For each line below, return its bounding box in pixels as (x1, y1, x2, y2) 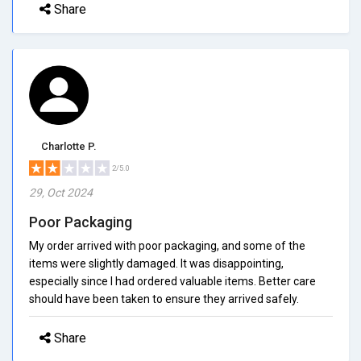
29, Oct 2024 (29, 185, 93, 199)
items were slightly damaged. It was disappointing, (29, 256, 284, 270)
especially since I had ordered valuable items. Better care (29, 274, 316, 288)
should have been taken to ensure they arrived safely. (29, 292, 299, 305)
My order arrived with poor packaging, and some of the (29, 239, 305, 252)
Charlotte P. (41, 139, 97, 152)
